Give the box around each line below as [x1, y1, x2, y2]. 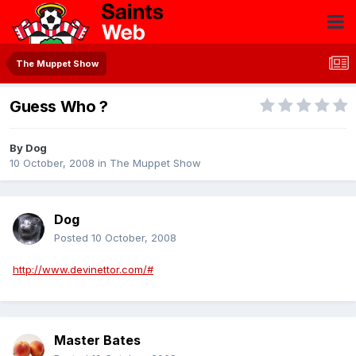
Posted [54, 231, 91, 245]
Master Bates [54, 332, 141, 349]
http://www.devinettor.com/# [13, 263, 153, 277]
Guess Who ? [10, 97, 108, 117]
